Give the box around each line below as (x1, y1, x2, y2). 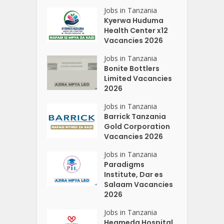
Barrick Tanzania (104, 111, 166, 121)
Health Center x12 (104, 25, 168, 35)
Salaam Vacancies (104, 179, 173, 189)
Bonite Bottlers (104, 63, 160, 73)
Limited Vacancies (104, 73, 172, 83)
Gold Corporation (104, 121, 170, 131)
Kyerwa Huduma (104, 15, 164, 25)
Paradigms (104, 159, 145, 169)
